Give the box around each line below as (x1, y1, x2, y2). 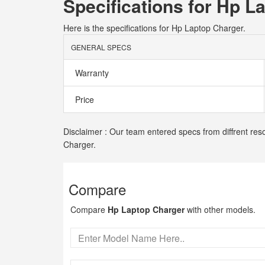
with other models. (185, 203, 256, 215)
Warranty (73, 67, 109, 79)
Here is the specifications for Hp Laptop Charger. (63, 22, 245, 34)
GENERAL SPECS (71, 42, 131, 52)
